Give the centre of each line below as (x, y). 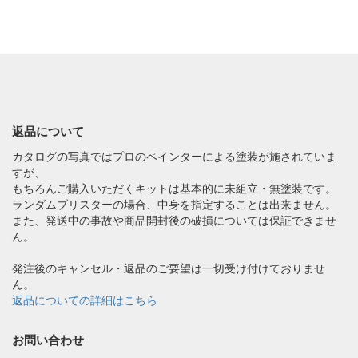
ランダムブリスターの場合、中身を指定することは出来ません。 (174, 204)
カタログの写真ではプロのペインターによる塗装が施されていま (174, 156)
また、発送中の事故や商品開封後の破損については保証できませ (174, 220)
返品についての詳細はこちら (85, 300)
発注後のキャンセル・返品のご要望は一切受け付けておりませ (169, 268)
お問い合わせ (48, 340)
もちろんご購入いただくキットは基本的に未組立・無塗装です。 (174, 188)
